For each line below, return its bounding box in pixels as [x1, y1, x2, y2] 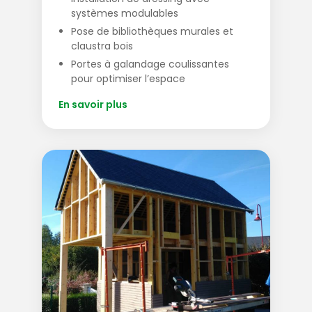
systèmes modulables [71, 6, 178, 21]
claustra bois [71, 39, 133, 54]
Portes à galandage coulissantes [71, 57, 229, 72]
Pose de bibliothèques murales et [71, 24, 233, 39]
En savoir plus [58, 97, 127, 112]
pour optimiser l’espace [71, 72, 185, 86]
